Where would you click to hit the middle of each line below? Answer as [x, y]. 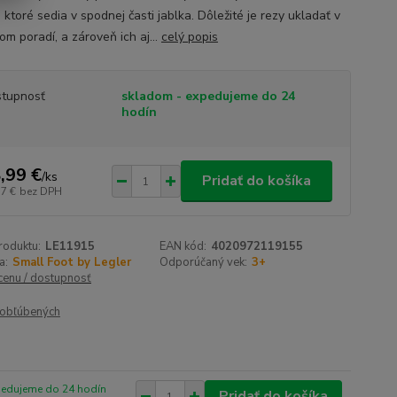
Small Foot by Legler [71, 262]
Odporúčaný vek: [204, 262]
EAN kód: [183, 246]
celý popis [189, 37]
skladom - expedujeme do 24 [208, 96]
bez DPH [40, 191]
